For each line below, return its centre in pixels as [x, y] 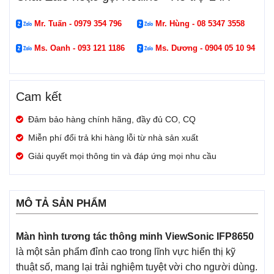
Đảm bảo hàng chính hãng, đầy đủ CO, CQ [112, 119]
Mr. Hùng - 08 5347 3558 [199, 23]
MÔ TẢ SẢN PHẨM [61, 203]
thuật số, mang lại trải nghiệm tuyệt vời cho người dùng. [137, 267]
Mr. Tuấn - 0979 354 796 [77, 23]
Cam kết [39, 96]
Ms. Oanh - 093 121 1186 [78, 48]
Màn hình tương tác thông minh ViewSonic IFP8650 [135, 237]
